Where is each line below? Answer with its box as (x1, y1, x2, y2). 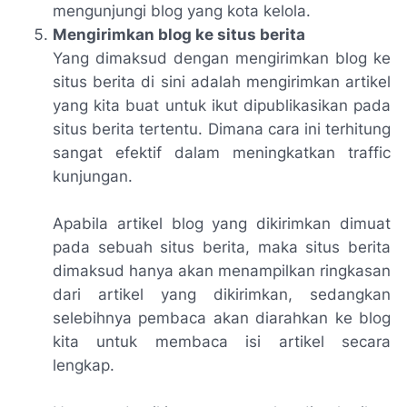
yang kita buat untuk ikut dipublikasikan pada (53, 96, 391, 115)
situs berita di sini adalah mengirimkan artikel (53, 73, 391, 92)
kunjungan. (53, 167, 133, 186)
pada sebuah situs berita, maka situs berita (53, 238, 391, 257)
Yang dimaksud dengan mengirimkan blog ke (53, 49, 391, 68)
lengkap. (53, 356, 114, 375)
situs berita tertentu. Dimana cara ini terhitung (53, 120, 391, 139)
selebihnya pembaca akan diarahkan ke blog (53, 309, 391, 328)
